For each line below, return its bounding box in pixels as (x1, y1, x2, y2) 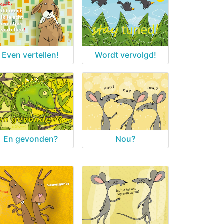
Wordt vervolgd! (94, 50, 156, 60)
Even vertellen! (2, 50, 59, 60)
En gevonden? (3, 133, 58, 144)
